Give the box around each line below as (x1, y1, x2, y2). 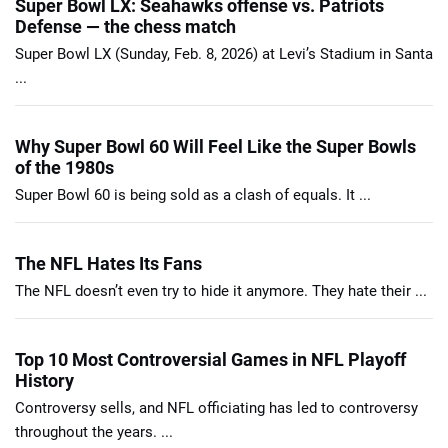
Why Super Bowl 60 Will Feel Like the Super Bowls (15, 136, 416, 158)
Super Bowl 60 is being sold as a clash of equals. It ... (15, 186, 371, 205)
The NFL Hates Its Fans (15, 253, 202, 275)
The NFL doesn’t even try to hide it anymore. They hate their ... (15, 282, 427, 301)
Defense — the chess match (15, 16, 236, 38)
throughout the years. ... (15, 423, 173, 442)
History (15, 370, 74, 392)
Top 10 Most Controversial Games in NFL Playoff (15, 349, 406, 371)
